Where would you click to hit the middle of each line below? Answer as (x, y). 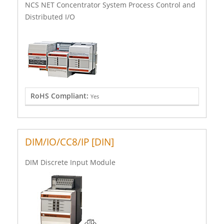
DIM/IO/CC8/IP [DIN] (69, 141)
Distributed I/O (50, 16)
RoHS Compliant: (60, 95)
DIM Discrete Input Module (70, 162)
